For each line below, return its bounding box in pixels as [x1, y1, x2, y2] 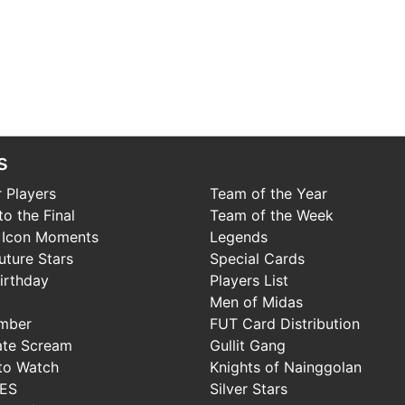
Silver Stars [210, 379, 287, 398]
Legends [210, 227, 268, 246]
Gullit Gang [210, 335, 286, 354]
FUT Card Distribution [210, 314, 360, 333]
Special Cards [210, 249, 305, 268]
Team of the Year [210, 184, 327, 202]
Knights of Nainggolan [210, 357, 362, 376]
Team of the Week [210, 205, 334, 224]
